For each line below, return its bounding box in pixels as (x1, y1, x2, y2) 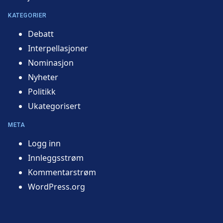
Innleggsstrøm (28, 152, 84, 163)
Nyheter (28, 71, 58, 83)
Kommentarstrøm (28, 166, 96, 178)
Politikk (28, 86, 56, 97)
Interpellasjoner (28, 42, 88, 54)
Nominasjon (28, 57, 74, 68)
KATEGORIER (8, 11, 47, 19)
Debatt (28, 28, 54, 39)
